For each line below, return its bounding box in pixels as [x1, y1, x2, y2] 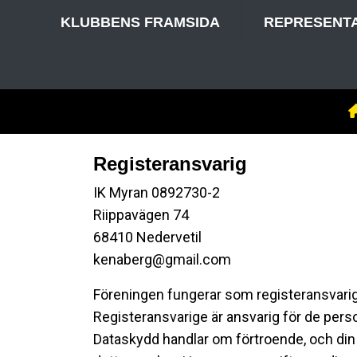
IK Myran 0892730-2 [93, 184, 220, 201]
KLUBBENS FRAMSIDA [60, 14, 220, 30]
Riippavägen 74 [93, 206, 189, 223]
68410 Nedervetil [93, 229, 202, 245]
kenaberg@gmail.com [93, 251, 231, 268]
